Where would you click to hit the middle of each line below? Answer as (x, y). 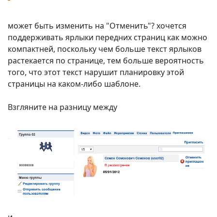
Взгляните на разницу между (62, 107)
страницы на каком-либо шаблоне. (74, 84)
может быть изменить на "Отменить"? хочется (97, 26)
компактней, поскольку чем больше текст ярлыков (105, 49)
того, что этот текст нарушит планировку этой (96, 72)
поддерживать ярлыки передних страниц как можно (108, 38)
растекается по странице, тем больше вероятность (106, 61)
